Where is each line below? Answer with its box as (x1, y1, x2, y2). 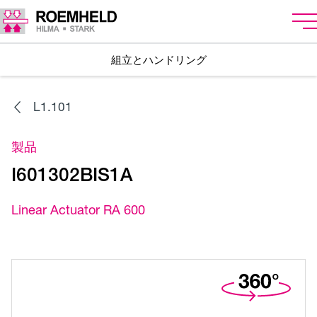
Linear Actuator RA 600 (11, 202, 145, 218)
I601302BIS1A (11, 163, 132, 186)
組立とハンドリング (110, 53, 207, 67)
